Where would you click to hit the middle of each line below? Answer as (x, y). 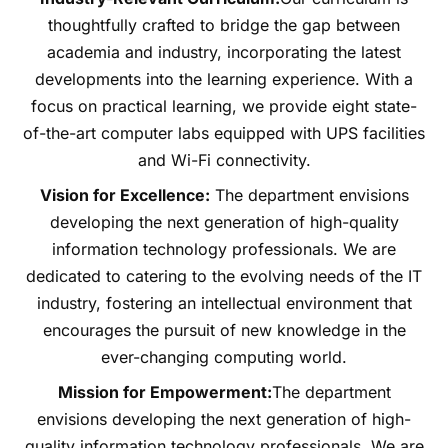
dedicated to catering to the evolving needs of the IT (224, 275)
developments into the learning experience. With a (224, 78)
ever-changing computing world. (224, 356)
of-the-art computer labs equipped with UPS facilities (224, 132)
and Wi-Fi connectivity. (224, 159)
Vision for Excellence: (124, 194)
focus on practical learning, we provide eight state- (224, 105)
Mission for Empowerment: (164, 391)
